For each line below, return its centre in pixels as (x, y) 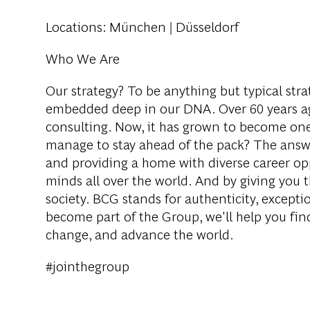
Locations (74, 26)
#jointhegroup (88, 266)
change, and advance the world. (140, 234)
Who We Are (83, 58)
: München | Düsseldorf (171, 26)
